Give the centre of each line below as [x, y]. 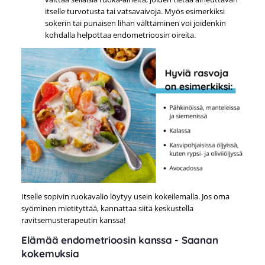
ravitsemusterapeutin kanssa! [73, 220]
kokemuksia [50, 254]
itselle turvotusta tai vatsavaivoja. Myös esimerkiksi [135, 11]
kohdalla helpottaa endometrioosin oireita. [120, 35]
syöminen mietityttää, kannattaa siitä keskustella [107, 208]
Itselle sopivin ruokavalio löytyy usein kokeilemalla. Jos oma [125, 196]
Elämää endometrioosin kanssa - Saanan [119, 240]
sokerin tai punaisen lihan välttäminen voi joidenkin [135, 23]
